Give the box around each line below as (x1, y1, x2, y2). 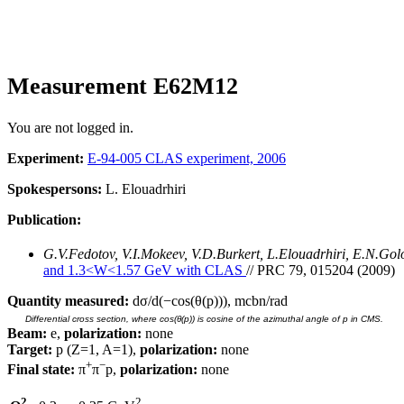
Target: (7, 341, 52, 357)
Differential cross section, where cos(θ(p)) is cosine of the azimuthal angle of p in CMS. (25, 313, 383, 324)
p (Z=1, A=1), (52, 341, 140, 357)
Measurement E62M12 (7, 72, 238, 99)
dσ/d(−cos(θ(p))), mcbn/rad (129, 292, 288, 308)
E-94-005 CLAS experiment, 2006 (87, 150, 286, 166)
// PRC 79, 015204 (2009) (246, 262, 395, 278)
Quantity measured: (7, 292, 129, 308)
